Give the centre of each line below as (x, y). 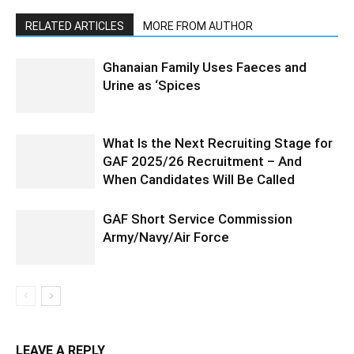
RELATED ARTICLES (75, 26)
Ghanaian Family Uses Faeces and (205, 68)
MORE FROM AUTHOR (198, 26)
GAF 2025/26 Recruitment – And (202, 162)
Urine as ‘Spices (152, 86)
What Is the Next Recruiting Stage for (218, 143)
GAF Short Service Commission (198, 219)
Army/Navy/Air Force (166, 237)
